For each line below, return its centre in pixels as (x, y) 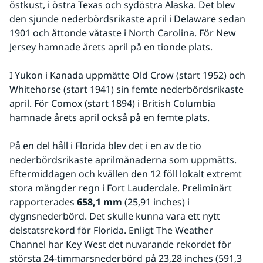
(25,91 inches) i (156, 202)
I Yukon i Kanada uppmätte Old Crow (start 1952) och (127, 75)
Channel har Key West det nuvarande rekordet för (120, 245)
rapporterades (43, 202)
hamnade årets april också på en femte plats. (109, 118)
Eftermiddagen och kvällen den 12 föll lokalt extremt (126, 174)
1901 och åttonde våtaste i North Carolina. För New (123, 33)
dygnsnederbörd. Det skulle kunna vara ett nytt (115, 216)
